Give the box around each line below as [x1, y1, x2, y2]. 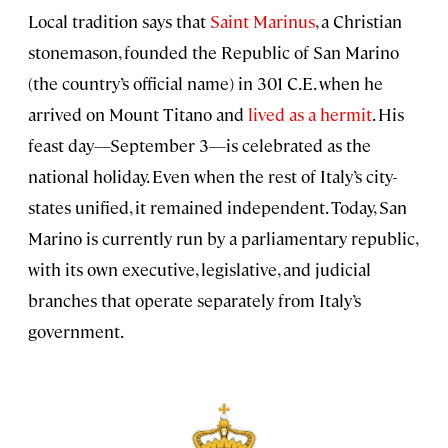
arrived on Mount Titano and [28, 103, 248, 126]
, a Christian [315, 10, 402, 33]
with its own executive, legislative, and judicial [28, 258, 371, 281]
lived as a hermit [248, 103, 372, 126]
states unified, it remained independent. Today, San [28, 196, 407, 219]
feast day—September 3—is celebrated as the [28, 134, 371, 157]
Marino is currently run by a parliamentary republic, [28, 227, 417, 250]
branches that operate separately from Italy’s [28, 289, 361, 312]
